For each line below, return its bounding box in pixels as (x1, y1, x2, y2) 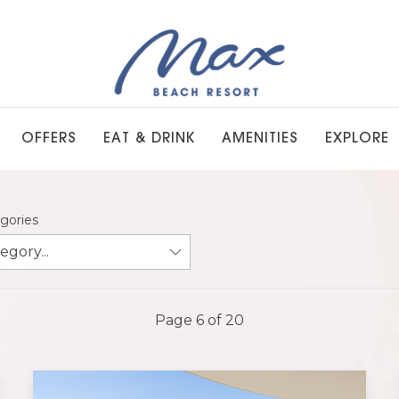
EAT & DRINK (102, 132, 195, 146)
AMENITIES (221, 132, 298, 146)
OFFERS (20, 132, 77, 146)
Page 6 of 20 (155, 312, 244, 329)
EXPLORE (324, 132, 389, 146)
